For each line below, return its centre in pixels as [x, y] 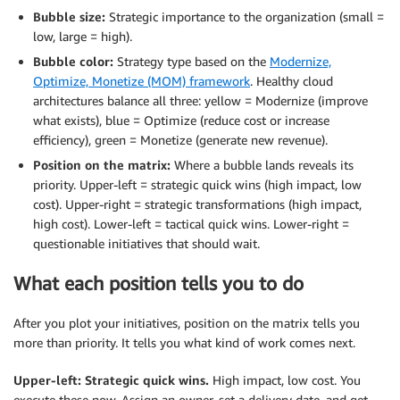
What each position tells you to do [158, 283]
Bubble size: [69, 16]
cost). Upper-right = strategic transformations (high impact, [197, 204]
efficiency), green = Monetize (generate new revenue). [180, 139]
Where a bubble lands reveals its [262, 164]
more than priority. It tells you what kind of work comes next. [184, 343]
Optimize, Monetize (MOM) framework [142, 80]
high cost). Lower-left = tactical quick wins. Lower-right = [191, 223]
